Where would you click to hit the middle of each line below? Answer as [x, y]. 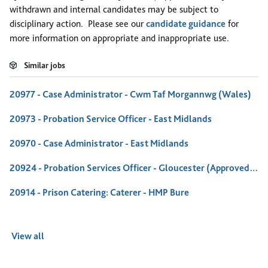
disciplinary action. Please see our [78, 24]
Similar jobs [45, 65]
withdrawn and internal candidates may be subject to [114, 9]
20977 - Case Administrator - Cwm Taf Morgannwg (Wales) [130, 94]
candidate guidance [186, 24]
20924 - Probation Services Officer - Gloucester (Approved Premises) [254, 168]
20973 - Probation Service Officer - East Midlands [111, 119]
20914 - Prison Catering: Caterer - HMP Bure [99, 192]
